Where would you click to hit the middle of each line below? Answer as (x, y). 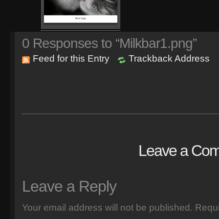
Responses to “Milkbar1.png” (113, 43)
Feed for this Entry (71, 58)
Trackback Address (169, 58)
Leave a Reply (69, 186)
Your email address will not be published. (107, 208)
